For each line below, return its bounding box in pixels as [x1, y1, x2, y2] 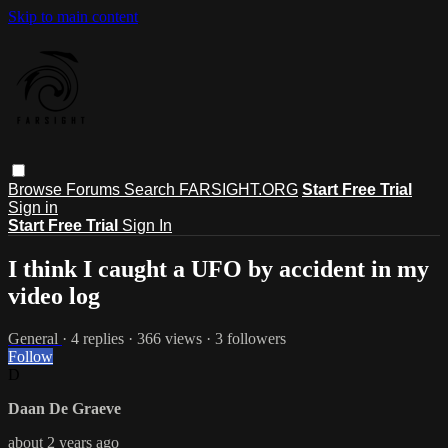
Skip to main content [8, 8, 138, 25]
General [8, 329, 62, 347]
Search [124, 180, 179, 198]
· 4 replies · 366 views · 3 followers [62, 329, 286, 347]
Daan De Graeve [8, 399, 121, 417]
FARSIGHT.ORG [179, 180, 298, 198]
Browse [8, 180, 66, 198]
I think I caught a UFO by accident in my [8, 255, 429, 282]
